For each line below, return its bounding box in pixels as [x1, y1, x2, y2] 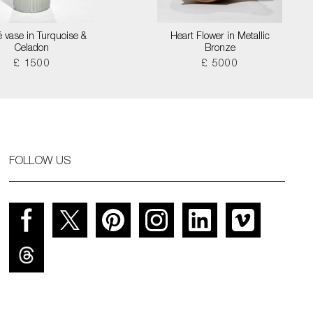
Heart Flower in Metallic [170, 32, 270, 42]
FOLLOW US [9, 156, 71, 168]
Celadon [15, 44, 49, 54]
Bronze [204, 44, 235, 54]
